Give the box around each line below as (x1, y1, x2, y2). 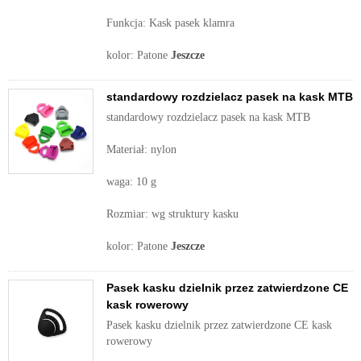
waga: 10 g (106, 176, 156, 188)
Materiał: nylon (106, 143, 176, 156)
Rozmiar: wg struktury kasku (106, 208, 239, 220)
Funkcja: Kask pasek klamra (106, 17, 234, 29)
